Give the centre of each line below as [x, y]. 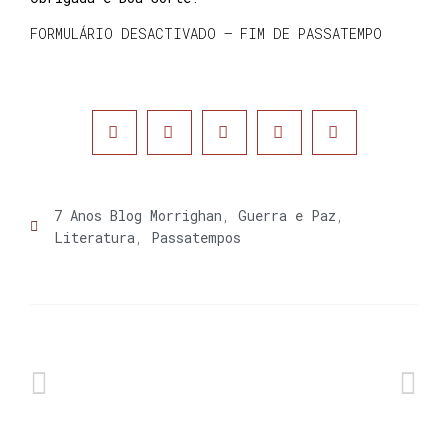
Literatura [94, 237]
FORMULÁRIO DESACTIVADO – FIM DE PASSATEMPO [206, 34]
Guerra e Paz [287, 215]
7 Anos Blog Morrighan [138, 215]
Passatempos [196, 237]
